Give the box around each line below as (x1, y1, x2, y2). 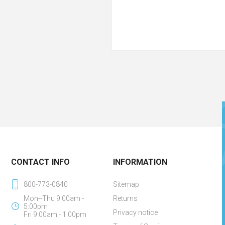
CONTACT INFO (11, 157, 70, 167)
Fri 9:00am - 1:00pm (24, 210, 87, 218)
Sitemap (113, 180, 139, 188)
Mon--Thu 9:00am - (24, 194, 84, 202)
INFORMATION (113, 157, 167, 167)
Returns (113, 194, 138, 202)
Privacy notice (113, 208, 158, 216)
